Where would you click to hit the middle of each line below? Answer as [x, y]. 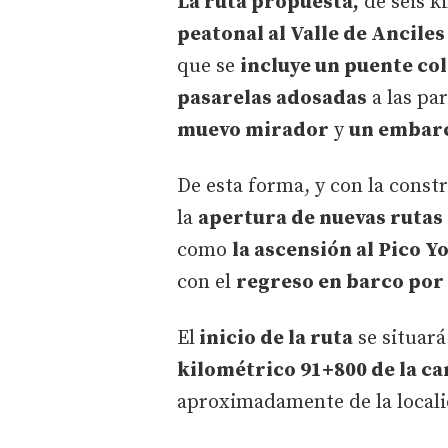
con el [206, 282]
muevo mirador [253, 130]
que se [208, 66]
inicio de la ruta [274, 338]
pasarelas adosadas [272, 98]
